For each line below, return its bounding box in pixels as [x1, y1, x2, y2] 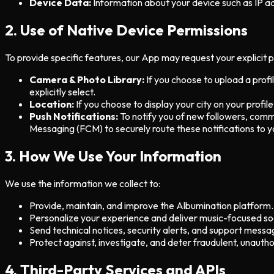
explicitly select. [29, 85, 95, 98]
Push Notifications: [29, 109, 118, 122]
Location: [29, 97, 74, 110]
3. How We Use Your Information [5, 146, 221, 165]
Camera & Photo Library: [29, 73, 144, 86]
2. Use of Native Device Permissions [5, 21, 248, 40]
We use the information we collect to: [5, 177, 160, 190]
